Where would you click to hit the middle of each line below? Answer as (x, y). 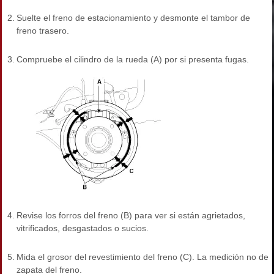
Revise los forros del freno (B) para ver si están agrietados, (131, 216)
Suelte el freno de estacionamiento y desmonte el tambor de (133, 18)
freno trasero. (43, 31)
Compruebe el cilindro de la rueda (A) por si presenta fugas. (133, 60)
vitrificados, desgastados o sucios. (83, 228)
